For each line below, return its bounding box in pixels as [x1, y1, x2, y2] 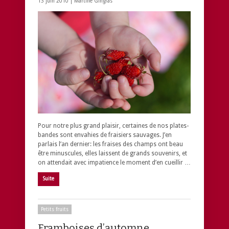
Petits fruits [41, 206, 68, 212]
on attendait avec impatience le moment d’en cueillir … [38, 158, 191, 166]
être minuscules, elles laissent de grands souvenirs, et [38, 149, 187, 157]
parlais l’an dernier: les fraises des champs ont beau [38, 140, 183, 148]
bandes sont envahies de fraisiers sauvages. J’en [38, 131, 172, 139]
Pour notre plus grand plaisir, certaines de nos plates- [38, 122, 189, 129]
